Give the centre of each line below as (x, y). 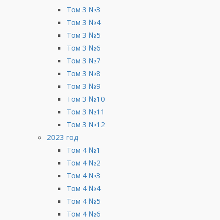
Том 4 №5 (83, 201)
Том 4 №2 (83, 162)
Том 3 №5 (83, 35)
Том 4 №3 (83, 175)
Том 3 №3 (83, 9)
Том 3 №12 (86, 124)
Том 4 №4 (83, 188)
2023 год (63, 137)
